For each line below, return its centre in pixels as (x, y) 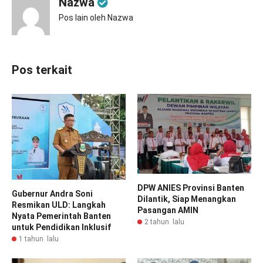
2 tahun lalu (164, 222)
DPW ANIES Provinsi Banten (191, 188)
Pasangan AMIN (168, 210)
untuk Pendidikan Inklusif (61, 227)
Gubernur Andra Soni (52, 193)
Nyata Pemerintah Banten (61, 216)
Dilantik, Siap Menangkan (187, 199)
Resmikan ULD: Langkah (59, 205)
